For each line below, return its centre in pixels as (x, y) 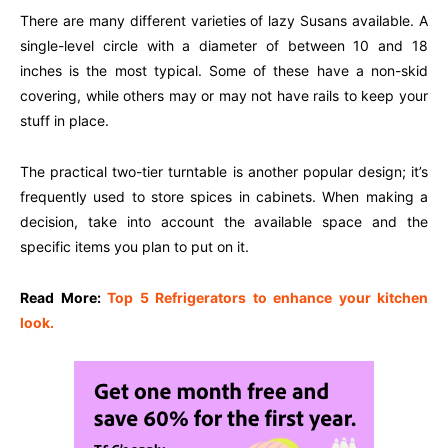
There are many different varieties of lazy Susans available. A (224, 21)
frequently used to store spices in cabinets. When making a (224, 197)
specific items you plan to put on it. (134, 247)
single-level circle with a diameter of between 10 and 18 (224, 46)
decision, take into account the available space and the (224, 222)
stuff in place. (64, 121)
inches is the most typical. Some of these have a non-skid (224, 71)
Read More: (63, 298)
